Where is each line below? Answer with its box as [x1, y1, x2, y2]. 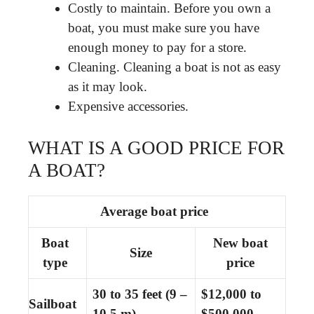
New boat [213, 235, 268, 250]
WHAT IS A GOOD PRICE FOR [28, 137, 285, 158]
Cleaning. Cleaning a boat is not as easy [68, 60, 281, 74]
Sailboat [29, 296, 76, 311]
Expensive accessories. [68, 99, 189, 114]
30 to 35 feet [93, 286, 162, 301]
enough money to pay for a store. [68, 40, 247, 55]
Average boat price [100, 203, 208, 219]
